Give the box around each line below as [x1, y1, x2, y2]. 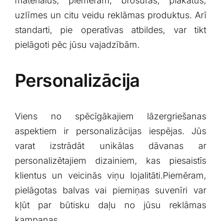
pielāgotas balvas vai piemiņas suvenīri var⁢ [14, 184, 207, 195]
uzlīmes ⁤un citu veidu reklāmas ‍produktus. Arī [14, 9, 207, 20]
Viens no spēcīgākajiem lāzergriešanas [14, 110, 207, 121]
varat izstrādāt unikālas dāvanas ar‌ [14, 140, 207, 151]
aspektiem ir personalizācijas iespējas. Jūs [14, 125, 207, 136]
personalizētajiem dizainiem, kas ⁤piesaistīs [14, 155, 207, 166]
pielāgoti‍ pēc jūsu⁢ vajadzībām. [14, 39, 140, 50]
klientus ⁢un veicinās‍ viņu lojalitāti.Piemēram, [14, 170, 207, 181]
